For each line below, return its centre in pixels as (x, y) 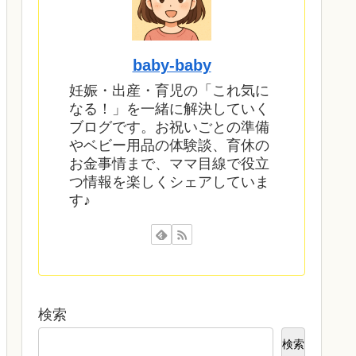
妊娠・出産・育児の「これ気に (169, 91)
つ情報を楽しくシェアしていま (169, 182)
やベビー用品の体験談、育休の (169, 146)
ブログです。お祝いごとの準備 (169, 128)
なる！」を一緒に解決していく (169, 109)
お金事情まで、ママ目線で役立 (169, 164)
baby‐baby (172, 65)
